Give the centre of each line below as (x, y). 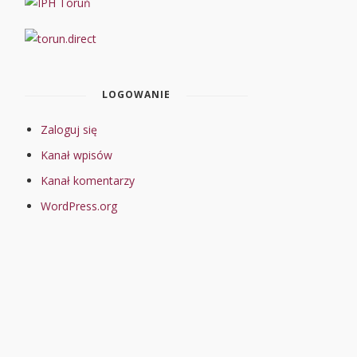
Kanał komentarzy (88, 180)
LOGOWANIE (136, 94)
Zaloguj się (69, 129)
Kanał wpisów (76, 155)
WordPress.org (79, 206)
